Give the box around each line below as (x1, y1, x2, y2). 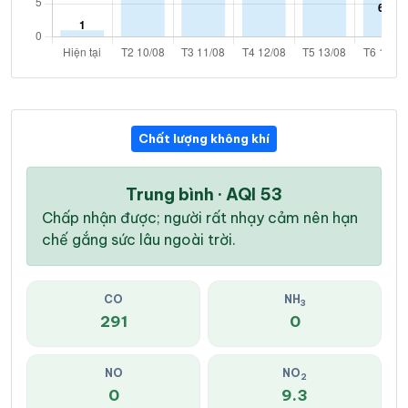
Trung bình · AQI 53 (126, 184, 282, 206)
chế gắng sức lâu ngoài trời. (42, 230, 236, 250)
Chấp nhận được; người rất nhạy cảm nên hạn (42, 209, 358, 228)
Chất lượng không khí (138, 130, 270, 148)
